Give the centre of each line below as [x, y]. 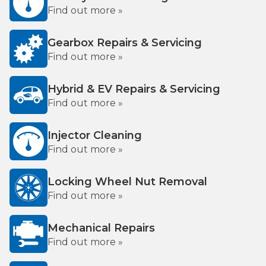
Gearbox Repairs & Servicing [125, 43]
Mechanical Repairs [101, 228]
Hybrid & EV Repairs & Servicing [134, 89]
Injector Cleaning [95, 135]
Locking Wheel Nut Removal [127, 182]
